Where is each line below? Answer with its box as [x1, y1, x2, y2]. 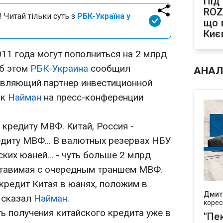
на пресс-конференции [41, 92, 143, 103]
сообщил [88, 63, 130, 74]
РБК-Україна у [77, 11, 130, 21]
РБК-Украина [30, 63, 88, 74]
